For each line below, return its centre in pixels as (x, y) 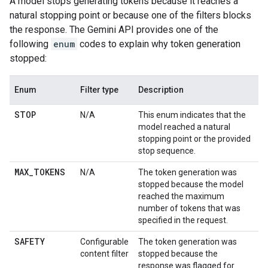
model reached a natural (184, 127)
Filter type (99, 90)
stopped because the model (191, 184)
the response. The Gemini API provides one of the (114, 30)
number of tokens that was (189, 208)
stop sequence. (167, 151)
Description (161, 90)
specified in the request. (183, 220)
